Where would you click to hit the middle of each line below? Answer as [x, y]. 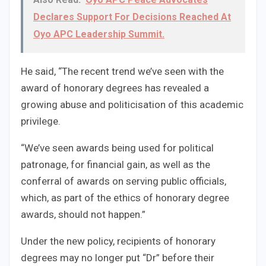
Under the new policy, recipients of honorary [118, 241]
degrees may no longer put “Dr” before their [118, 258]
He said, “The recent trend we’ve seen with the [122, 72]
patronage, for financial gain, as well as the [115, 165]
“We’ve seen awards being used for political [117, 148]
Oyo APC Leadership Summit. [99, 34]
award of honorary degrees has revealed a [115, 88]
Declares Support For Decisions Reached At [132, 17]
